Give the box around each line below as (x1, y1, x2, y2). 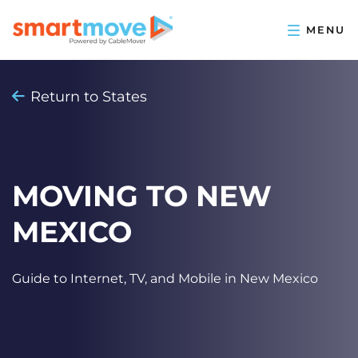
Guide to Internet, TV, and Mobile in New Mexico (12, 271, 318, 286)
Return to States (30, 88, 148, 105)
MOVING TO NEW (12, 178, 272, 213)
